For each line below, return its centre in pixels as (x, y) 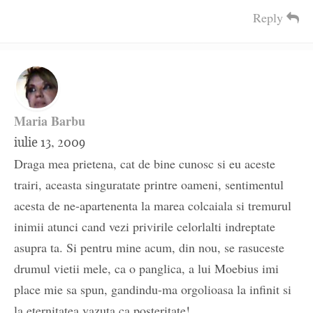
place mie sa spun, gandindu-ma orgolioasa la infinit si (153, 290)
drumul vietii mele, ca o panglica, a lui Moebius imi (146, 269)
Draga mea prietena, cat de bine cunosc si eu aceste (145, 164)
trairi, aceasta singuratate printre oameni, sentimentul (149, 185)
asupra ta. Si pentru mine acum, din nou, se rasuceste (149, 248)
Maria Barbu (50, 121)
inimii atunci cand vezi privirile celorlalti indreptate (145, 227)
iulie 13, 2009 (50, 143)
